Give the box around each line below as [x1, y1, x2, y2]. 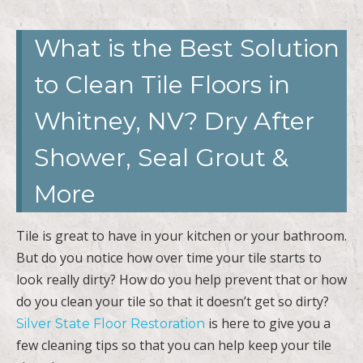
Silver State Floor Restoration [16, 315, 205, 331]
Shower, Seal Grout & [34, 142, 288, 173]
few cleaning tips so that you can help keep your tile [16, 335, 331, 354]
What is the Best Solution [34, 32, 340, 63]
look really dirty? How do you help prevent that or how [16, 270, 347, 288]
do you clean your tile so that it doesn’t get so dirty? [16, 292, 329, 310]
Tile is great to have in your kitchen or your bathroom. [16, 226, 347, 245]
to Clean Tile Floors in [34, 69, 290, 100]
